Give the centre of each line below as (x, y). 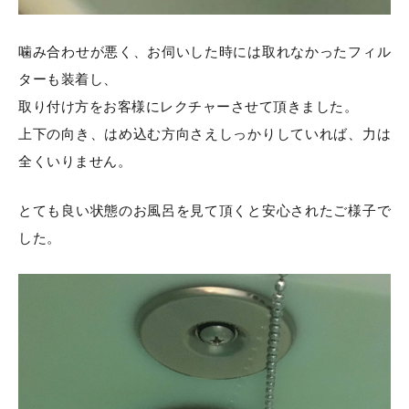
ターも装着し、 (68, 79)
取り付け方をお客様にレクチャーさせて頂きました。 (188, 106)
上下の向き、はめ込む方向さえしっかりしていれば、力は (204, 134)
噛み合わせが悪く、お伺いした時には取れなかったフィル (204, 52)
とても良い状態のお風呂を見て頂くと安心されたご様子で (204, 210)
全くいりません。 (75, 161)
